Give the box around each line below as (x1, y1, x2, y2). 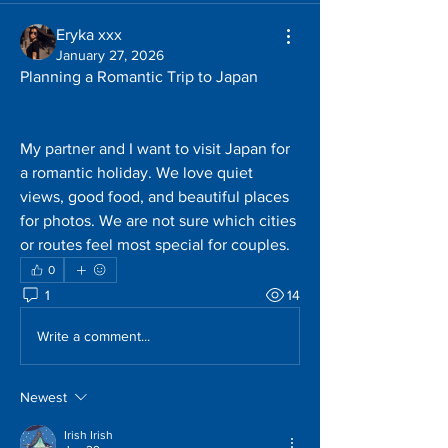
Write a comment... (37, 327, 150, 344)
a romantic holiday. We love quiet (20, 164, 253, 181)
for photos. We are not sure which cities (20, 212, 296, 229)
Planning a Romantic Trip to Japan (20, 68, 258, 85)
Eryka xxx (56, 26, 122, 43)
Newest (20, 389, 67, 405)
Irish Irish (64, 428, 113, 442)
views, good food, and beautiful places (20, 188, 289, 205)
